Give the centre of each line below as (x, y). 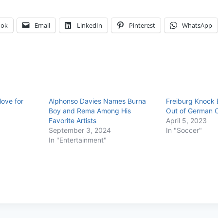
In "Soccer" (184, 130)
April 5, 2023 (186, 120)
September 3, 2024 (80, 130)
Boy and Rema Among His (90, 110)
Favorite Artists (72, 120)
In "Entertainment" (77, 140)
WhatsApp (197, 25)
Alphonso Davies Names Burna (97, 101)
